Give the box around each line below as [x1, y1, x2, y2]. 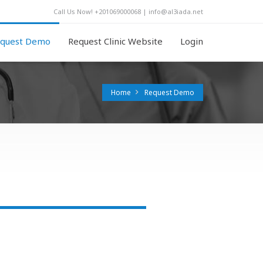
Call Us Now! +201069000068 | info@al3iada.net [53, 7, 203, 16]
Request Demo [144, 87, 194, 97]
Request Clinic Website [68, 35, 163, 47]
